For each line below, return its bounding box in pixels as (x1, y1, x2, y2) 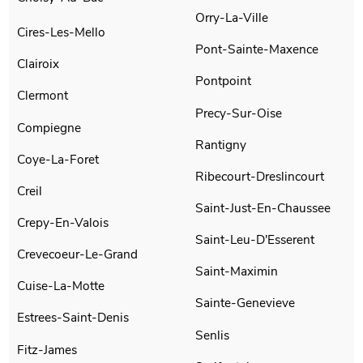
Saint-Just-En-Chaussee (195, 199, 331, 216)
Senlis (195, 326, 229, 344)
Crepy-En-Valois (17, 213, 110, 231)
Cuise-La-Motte (17, 277, 105, 295)
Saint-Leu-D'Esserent (195, 231, 314, 249)
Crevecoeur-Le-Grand (17, 246, 139, 263)
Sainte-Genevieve (195, 294, 295, 312)
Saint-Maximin (195, 263, 278, 280)
